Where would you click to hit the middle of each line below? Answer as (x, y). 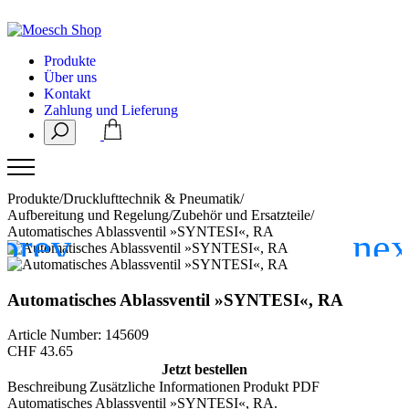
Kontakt (67, 94)
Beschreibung (47, 387)
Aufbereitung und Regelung (88, 215)
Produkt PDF (281, 387)
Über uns (70, 77)
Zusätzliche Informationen (165, 387)
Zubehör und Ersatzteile (241, 215)
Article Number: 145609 (78, 335)
